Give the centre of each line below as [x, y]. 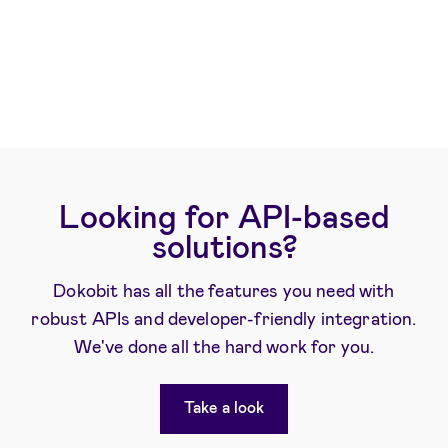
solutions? [224, 245]
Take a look [224, 407]
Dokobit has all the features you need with [224, 290]
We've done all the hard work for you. [224, 346]
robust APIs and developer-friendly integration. [224, 318]
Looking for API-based [224, 215]
